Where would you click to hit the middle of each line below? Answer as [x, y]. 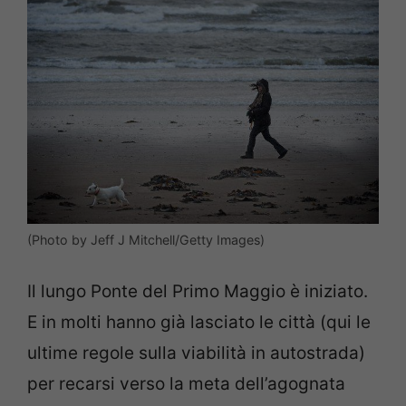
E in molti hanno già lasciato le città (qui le [199, 323]
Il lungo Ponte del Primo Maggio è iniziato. [198, 292]
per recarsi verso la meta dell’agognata [186, 384]
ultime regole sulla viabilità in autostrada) [196, 353]
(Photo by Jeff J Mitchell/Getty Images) [146, 239]
